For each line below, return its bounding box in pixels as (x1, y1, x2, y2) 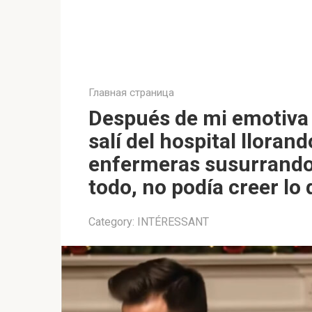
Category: (88, 215, 134, 228)
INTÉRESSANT (137, 215, 209, 228)
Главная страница (88, 86, 174, 99)
